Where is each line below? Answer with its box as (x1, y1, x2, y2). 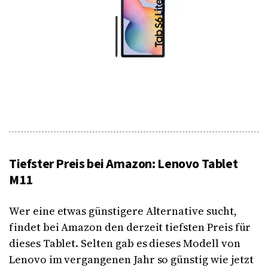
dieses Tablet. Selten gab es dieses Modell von (9, 236, 240, 251)
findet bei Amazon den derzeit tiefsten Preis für (9, 220, 251, 235)
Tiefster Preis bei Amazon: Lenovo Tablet (9, 154, 238, 174)
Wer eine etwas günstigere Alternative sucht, (9, 203, 237, 219)
